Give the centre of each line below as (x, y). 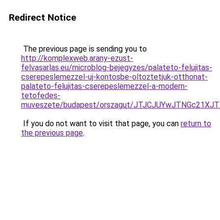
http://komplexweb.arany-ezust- (77, 58)
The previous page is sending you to (84, 49)
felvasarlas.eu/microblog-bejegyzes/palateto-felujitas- (117, 68)
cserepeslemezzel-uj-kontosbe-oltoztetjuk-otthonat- (114, 77)
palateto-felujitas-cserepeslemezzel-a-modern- (104, 86)
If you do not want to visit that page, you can (101, 124)
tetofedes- (41, 96)
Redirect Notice (42, 17)
